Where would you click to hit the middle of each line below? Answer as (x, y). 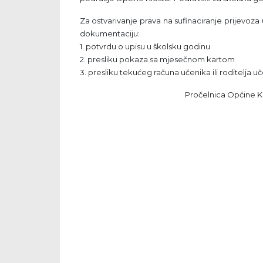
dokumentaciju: (109, 34)
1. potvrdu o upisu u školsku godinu (145, 47)
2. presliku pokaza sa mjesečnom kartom (157, 60)
